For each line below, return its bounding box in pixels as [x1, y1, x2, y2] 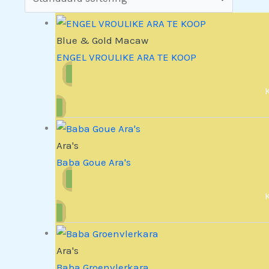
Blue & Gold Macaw [56, 34, 149, 47]
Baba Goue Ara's [56, 156, 131, 168]
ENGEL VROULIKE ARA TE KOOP [56, 51, 197, 64]
